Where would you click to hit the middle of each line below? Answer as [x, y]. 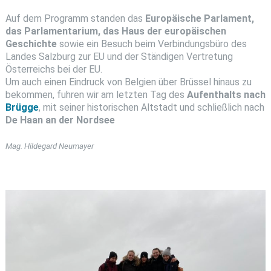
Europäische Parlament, [199, 18]
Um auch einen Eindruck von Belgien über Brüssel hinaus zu [128, 82]
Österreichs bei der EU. [54, 69]
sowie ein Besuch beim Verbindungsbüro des [152, 44]
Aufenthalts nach [226, 94]
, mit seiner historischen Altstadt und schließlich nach [151, 107]
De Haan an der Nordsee [60, 120]
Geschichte [31, 44]
